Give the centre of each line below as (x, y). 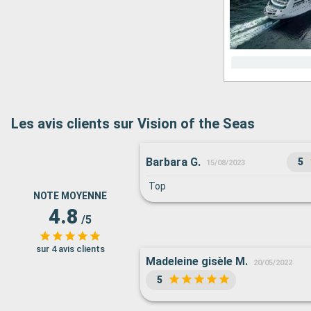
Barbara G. (173, 162)
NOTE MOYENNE (70, 195)
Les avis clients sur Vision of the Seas (133, 124)
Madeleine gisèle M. (197, 261)
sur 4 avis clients (70, 249)
